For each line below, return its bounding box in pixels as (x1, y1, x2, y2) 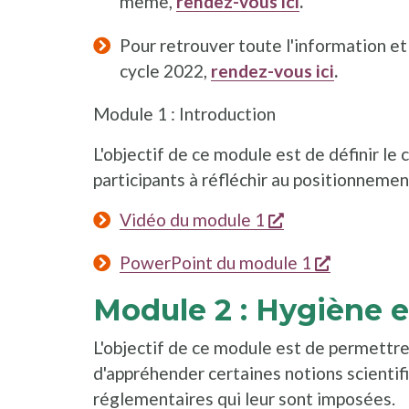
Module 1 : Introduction (93, 102, 276, 124)
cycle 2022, (119, 59, 211, 81)
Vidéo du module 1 (119, 208, 265, 230)
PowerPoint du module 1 (119, 252, 311, 274)
